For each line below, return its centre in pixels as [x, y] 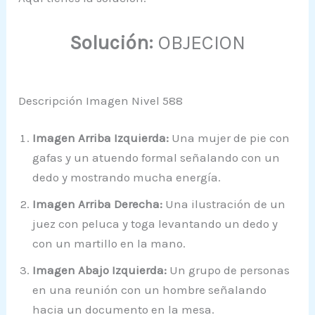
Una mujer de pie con [230, 138]
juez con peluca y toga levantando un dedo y [155, 224]
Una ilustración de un [224, 204]
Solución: [111, 43]
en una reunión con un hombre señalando [150, 290]
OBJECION [199, 43]
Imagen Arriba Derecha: [98, 204]
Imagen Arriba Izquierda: [101, 138]
